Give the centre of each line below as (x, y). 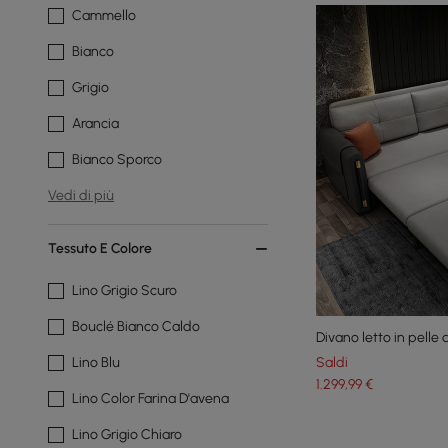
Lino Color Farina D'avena (150, 398)
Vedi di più (81, 195)
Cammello (104, 15)
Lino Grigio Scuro (124, 290)
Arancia (95, 123)
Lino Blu (96, 362)
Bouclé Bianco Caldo (136, 326)
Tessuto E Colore (100, 248)
